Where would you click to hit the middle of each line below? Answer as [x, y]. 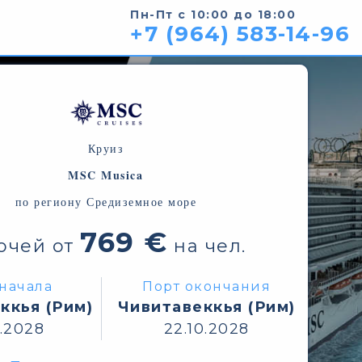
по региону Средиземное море [106, 202]
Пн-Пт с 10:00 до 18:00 [213, 15]
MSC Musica [106, 175]
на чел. [207, 246]
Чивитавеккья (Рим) [206, 307]
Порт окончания [207, 286]
